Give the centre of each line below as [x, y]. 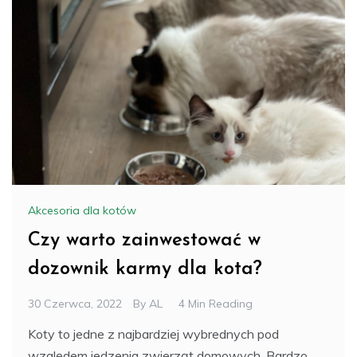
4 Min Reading [216, 303]
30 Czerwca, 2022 [75, 303]
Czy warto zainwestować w [144, 240]
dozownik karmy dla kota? [145, 269]
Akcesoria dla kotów [82, 210]
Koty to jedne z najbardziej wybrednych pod [153, 333]
